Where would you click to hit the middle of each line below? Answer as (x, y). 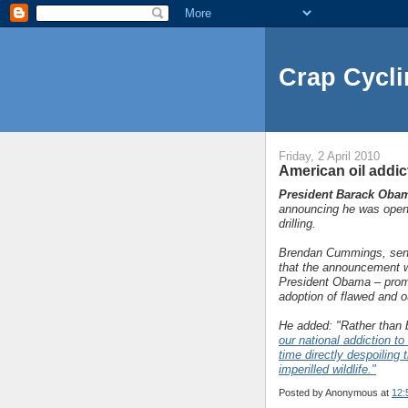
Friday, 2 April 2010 (329, 157)
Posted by (302, 392)
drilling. (297, 223)
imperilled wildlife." (327, 369)
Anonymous (352, 392)
